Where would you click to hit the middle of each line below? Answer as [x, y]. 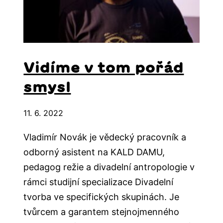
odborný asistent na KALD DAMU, [94, 152]
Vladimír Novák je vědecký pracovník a [105, 137]
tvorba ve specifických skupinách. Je [102, 197]
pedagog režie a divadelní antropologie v [109, 167]
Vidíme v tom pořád [104, 67]
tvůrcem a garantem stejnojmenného [102, 212]
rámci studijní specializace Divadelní [99, 182]
